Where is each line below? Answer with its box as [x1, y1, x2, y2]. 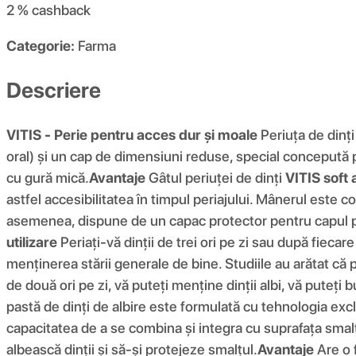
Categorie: [6, 37, 75, 55]
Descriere [6, 76, 101, 103]
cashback [32, 2, 91, 19]
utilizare [6, 233, 57, 250]
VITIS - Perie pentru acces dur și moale [6, 126, 257, 143]
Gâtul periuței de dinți [145, 168, 285, 186]
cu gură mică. [6, 168, 89, 186]
